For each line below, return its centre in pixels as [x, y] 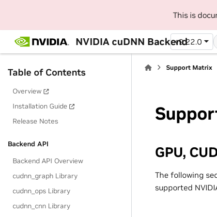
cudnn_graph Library [45, 176]
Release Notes [36, 121]
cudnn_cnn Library [42, 206]
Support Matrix [189, 68]
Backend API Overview [48, 161]
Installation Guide [40, 106]
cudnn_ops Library [42, 191]
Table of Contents [47, 72]
